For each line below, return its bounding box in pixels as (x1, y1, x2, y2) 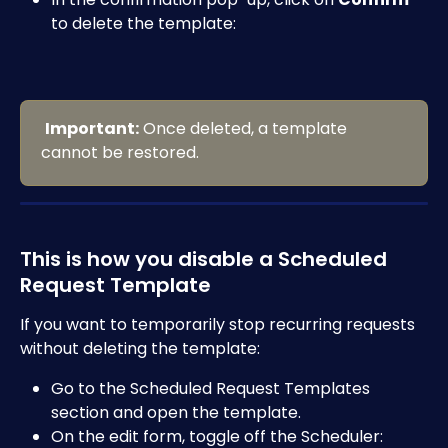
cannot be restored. (41, 141, 199, 165)
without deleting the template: (20, 336, 260, 360)
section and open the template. (51, 400, 301, 424)
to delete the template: (51, 11, 236, 35)
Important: (45, 117, 139, 141)
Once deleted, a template (139, 117, 351, 141)
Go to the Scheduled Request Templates (51, 376, 374, 400)
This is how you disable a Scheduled (20, 244, 392, 273)
